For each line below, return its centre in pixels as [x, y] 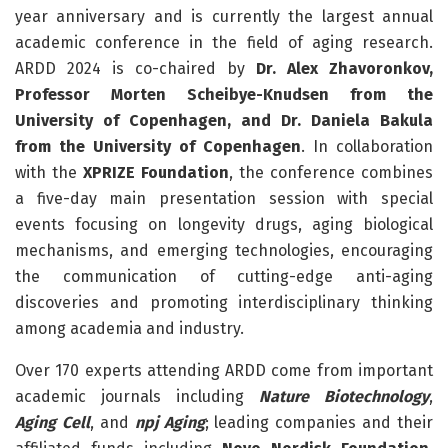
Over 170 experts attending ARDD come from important [224, 371]
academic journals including [137, 397]
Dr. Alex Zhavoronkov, [344, 69]
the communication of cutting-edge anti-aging [224, 277]
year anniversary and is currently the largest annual [224, 17]
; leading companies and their [318, 423]
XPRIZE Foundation [156, 173]
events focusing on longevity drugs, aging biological [224, 225]
